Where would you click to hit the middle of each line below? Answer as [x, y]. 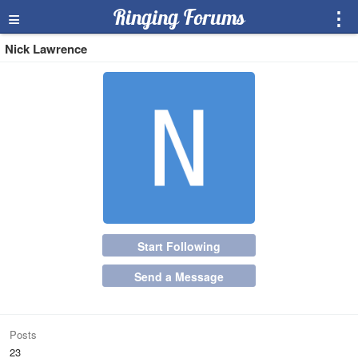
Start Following [179, 246]
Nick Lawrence [46, 49]
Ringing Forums [179, 17]
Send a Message [179, 276]
